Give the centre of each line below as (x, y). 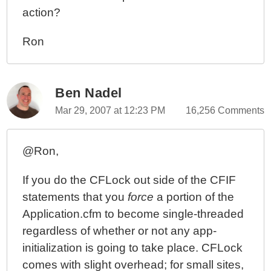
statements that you (75, 197)
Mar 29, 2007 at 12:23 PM (110, 110)
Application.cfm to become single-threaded (133, 214)
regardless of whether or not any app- (120, 231)
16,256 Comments (225, 110)
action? (42, 12)
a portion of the (194, 197)
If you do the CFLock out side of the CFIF (129, 180)
